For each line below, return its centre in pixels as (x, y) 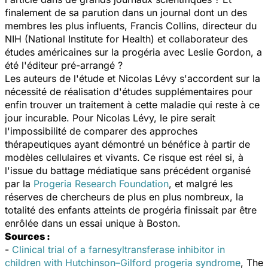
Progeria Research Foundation (101, 183)
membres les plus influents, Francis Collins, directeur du (131, 25)
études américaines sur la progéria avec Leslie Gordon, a (133, 52)
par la (19, 183)
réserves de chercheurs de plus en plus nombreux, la (124, 197)
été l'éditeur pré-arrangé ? (64, 65)
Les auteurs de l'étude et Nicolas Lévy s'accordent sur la (133, 78)
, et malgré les (201, 183)
